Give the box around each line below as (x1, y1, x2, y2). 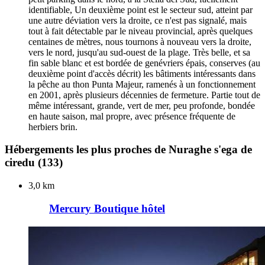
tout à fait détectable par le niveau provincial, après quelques (28, 25, 253, 36)
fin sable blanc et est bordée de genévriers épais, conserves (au (28, 57, 260, 68)
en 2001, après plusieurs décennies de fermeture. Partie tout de (28, 89, 260, 100)
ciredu (5, 156, 38, 169)
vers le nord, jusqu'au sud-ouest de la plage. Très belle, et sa (28, 47, 250, 57)
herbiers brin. (28, 121, 77, 132)
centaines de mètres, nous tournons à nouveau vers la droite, (28, 36, 251, 47)
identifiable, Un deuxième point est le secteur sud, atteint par (28, 4, 253, 15)
